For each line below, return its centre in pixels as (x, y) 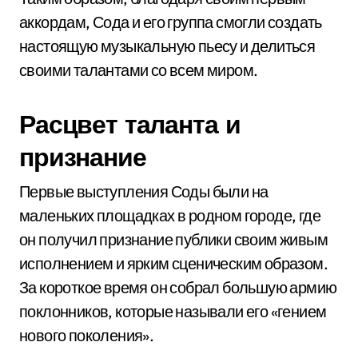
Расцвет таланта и (130, 124)
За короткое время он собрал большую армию (178, 287)
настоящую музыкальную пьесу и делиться (167, 46)
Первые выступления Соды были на (144, 191)
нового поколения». (87, 335)
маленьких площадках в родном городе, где (170, 215)
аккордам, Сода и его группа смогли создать (171, 22)
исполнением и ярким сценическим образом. (173, 263)
